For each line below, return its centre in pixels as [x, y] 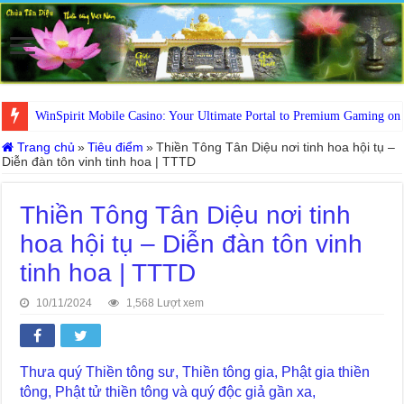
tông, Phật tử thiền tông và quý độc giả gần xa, [168, 391]
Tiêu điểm [116, 147]
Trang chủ [45, 147]
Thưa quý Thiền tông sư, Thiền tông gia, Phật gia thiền [195, 372]
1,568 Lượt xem [165, 303]
